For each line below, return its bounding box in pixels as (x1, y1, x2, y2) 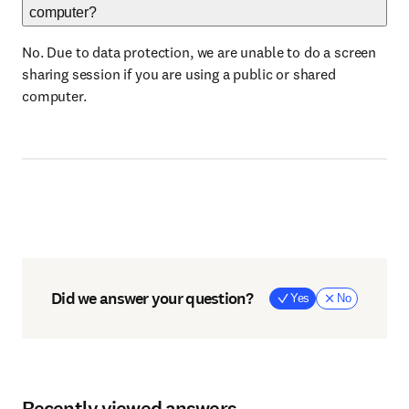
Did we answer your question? (51, 287, 253, 309)
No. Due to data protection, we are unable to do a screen (22, 43, 377, 61)
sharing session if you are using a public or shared (22, 65, 336, 83)
